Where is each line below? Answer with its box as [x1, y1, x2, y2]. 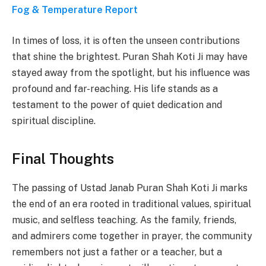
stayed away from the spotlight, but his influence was [12, 66, 250, 78]
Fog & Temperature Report [12, 4, 138, 16]
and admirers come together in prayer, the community [12, 230, 252, 242]
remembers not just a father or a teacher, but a [12, 246, 222, 258]
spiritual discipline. [12, 115, 96, 126]
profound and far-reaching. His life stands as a [12, 83, 218, 94]
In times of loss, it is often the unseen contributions [12, 34, 240, 46]
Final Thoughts [12, 150, 114, 167]
